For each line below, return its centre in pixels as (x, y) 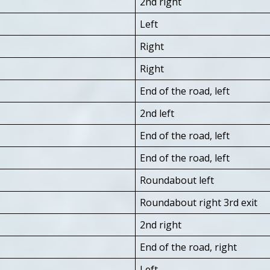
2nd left (157, 113)
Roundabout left (177, 180)
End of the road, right (188, 247)
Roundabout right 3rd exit (199, 202)
